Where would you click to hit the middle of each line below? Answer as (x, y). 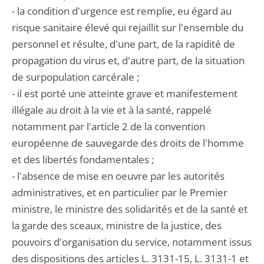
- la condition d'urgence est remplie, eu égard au (122, 11)
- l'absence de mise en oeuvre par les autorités (118, 176)
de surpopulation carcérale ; (75, 77)
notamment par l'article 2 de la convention (108, 126)
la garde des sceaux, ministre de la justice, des (117, 225)
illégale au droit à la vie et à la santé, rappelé (112, 110)
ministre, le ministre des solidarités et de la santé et (130, 209)
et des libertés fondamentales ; (83, 159)
